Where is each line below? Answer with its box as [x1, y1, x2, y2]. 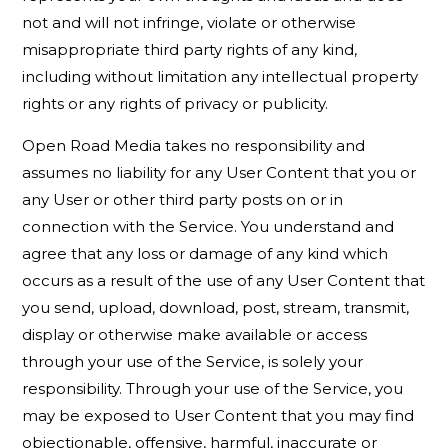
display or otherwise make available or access [22, 325, 368, 344]
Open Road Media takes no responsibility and [22, 136, 366, 155]
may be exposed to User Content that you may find [22, 406, 415, 425]
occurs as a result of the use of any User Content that [22, 271, 426, 290]
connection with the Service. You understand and [22, 217, 395, 236]
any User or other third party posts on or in [22, 190, 344, 209]
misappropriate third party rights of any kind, [22, 40, 358, 59]
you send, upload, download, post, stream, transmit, [22, 298, 410, 317]
